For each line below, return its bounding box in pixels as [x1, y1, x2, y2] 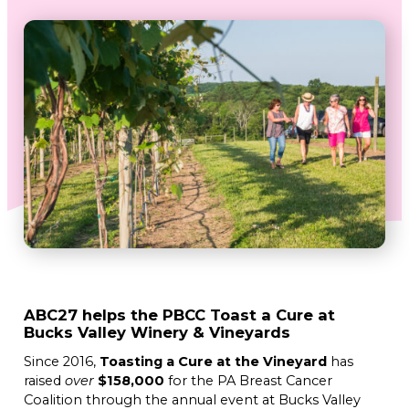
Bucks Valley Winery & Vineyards [24, 322, 290, 341]
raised [24, 372, 65, 389]
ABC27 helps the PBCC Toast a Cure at [24, 305, 335, 324]
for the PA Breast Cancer [164, 372, 332, 389]
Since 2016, [24, 352, 100, 370]
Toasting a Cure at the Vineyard [100, 352, 327, 370]
